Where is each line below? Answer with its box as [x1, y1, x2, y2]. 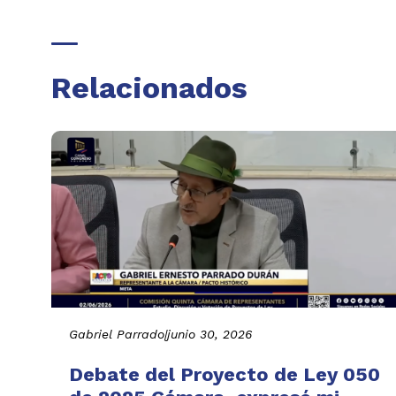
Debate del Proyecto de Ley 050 [69, 362, 380, 385]
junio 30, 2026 [167, 326, 252, 341]
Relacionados [51, 70, 247, 106]
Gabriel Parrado [69, 326, 164, 341]
